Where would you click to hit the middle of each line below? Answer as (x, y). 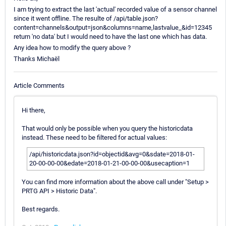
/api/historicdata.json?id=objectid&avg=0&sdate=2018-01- (112, 154)
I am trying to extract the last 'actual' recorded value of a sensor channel (115, 10)
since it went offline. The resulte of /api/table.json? (86, 19)
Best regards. (41, 209)
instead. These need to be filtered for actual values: (94, 137)
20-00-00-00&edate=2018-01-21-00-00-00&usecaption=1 (109, 163)
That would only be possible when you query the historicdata (107, 128)
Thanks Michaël (37, 59)
